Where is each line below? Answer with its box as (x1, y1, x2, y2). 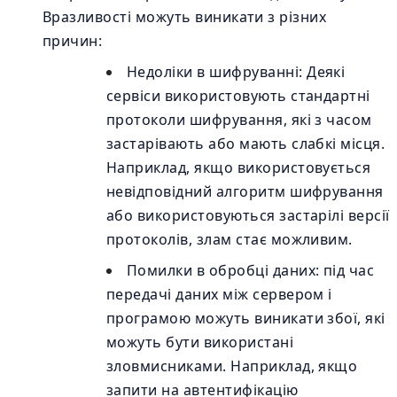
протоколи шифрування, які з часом (106, 110, 372, 129)
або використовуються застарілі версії (106, 206, 390, 225)
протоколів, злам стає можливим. (106, 230, 353, 249)
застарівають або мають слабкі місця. (106, 134, 385, 153)
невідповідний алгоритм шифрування (106, 182, 384, 201)
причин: (43, 31, 103, 51)
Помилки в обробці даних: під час (127, 261, 375, 280)
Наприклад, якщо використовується (106, 158, 371, 177)
